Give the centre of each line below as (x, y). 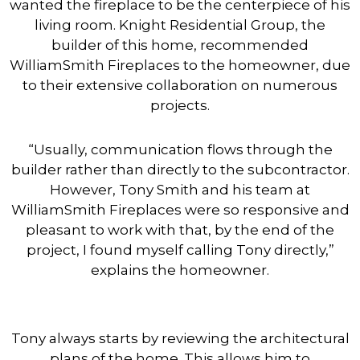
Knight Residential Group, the (222, 25)
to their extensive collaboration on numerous (180, 85)
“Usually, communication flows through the (180, 149)
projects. (180, 105)
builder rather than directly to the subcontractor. (180, 170)
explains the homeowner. (180, 270)
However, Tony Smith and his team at (180, 190)
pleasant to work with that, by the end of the (180, 230)
